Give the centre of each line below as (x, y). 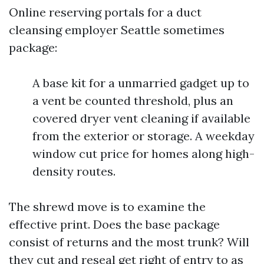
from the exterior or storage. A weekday (143, 136)
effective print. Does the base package (114, 225)
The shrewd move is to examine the (107, 207)
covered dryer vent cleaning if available (141, 118)
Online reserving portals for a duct (105, 12)
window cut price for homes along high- (143, 154)
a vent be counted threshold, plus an (133, 101)
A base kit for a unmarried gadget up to (141, 83)
